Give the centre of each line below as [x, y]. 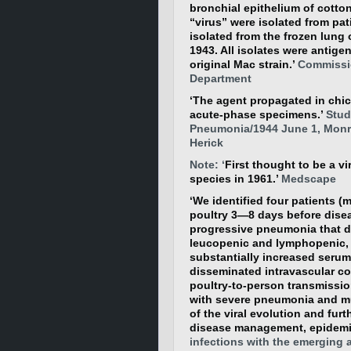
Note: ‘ [207, 165]
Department [221, 78]
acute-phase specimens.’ [256, 114]
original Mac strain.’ [242, 64]
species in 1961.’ [234, 179]
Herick [206, 143]
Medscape [307, 179]
